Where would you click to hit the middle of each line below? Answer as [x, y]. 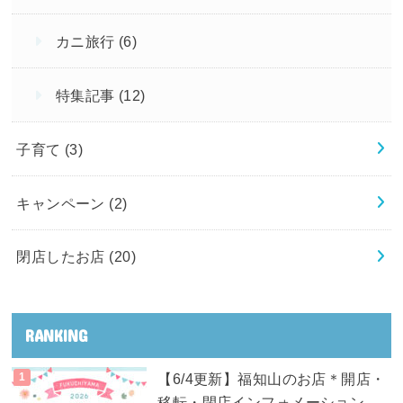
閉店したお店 [63, 257]
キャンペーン [63, 203]
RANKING [56, 335]
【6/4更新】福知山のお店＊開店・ [272, 379]
